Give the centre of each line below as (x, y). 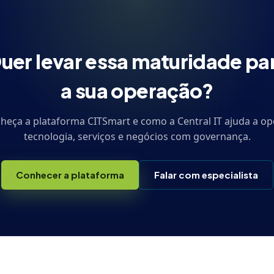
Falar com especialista (206, 175)
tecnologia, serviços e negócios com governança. (137, 136)
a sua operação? (137, 91)
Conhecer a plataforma (70, 175)
